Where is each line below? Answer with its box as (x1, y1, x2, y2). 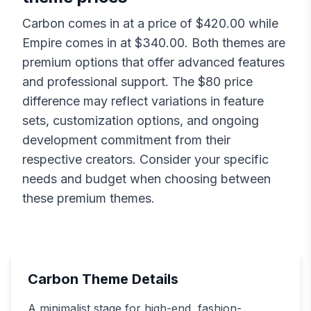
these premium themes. (22, 191, 155, 206)
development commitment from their (22, 133, 230, 148)
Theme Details (78, 271, 178, 288)
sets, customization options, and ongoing (22, 113, 259, 128)
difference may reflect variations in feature (22, 94, 264, 109)
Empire (22, 35, 62, 51)
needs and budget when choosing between (22, 171, 271, 187)
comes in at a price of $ (65, 16, 203, 31)
